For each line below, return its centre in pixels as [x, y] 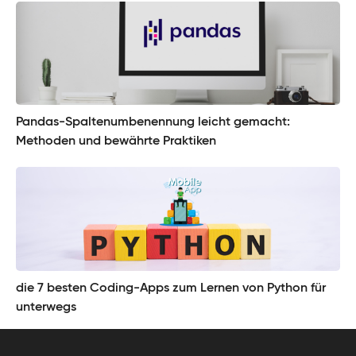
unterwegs [46, 308]
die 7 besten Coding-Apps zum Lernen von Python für [171, 289]
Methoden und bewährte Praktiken [116, 142]
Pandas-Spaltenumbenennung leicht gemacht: [153, 123]
